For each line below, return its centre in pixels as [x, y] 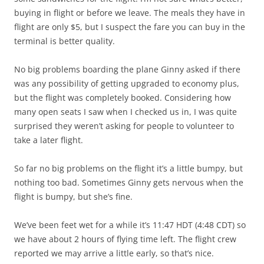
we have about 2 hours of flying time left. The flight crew [125, 239]
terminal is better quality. [65, 41]
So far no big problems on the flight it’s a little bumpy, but [128, 169]
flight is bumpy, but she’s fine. [73, 197]
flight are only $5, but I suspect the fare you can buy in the [130, 27]
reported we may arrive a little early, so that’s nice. [114, 253]
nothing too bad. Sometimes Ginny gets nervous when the [129, 183]
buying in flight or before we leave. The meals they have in [130, 13]
